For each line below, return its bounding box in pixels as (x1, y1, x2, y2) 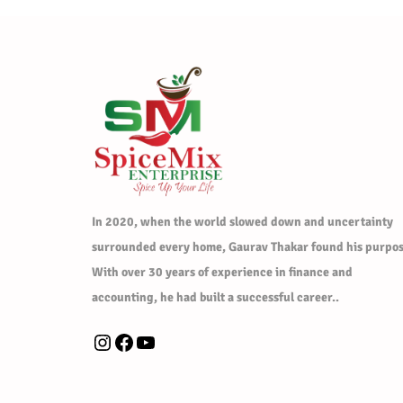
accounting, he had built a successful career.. (92, 289, 339, 305)
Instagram (91, 327, 108, 355)
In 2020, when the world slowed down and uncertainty (92, 213, 393, 229)
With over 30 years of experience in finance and (92, 264, 353, 280)
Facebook (112, 327, 123, 355)
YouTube (134, 327, 145, 355)
